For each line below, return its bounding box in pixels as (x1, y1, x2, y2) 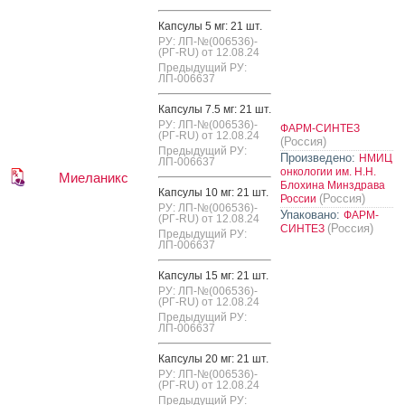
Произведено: (280, 150, 355, 165)
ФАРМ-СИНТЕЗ (280, 121, 360, 135)
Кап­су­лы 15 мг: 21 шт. (158, 268, 268, 282)
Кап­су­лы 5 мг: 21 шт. (158, 19, 262, 33)
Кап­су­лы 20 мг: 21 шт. (158, 352, 268, 365)
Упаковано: (280, 207, 340, 221)
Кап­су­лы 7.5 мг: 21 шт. (158, 102, 271, 116)
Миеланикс (58, 169, 128, 185)
